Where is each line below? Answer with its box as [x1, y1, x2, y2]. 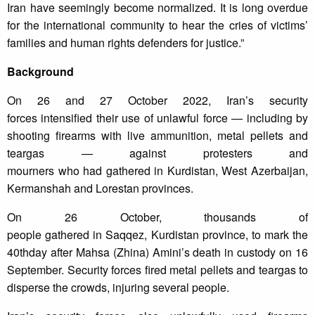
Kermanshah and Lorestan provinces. [7, 180, 193, 197]
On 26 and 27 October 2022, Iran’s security [7, 92, 308, 109]
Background [7, 63, 74, 80]
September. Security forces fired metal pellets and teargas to [7, 262, 308, 278]
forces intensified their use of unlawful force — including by [7, 110, 308, 127]
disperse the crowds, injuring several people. [7, 279, 229, 296]
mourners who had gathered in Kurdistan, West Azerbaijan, [7, 162, 308, 179]
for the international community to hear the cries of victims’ [7, 17, 308, 34]
